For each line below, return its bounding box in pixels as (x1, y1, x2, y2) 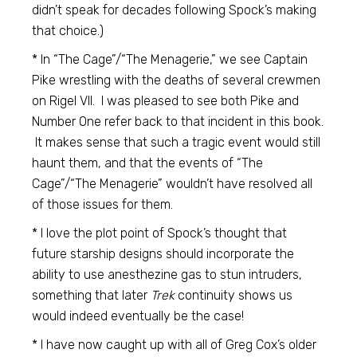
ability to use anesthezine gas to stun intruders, (32, 267, 303, 282)
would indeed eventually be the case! (32, 308, 245, 324)
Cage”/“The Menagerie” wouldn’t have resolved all (32, 176, 313, 191)
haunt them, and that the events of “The (32, 155, 264, 171)
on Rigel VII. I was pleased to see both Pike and (32, 93, 300, 108)
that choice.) (32, 23, 104, 38)
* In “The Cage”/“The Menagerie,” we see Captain (32, 52, 308, 67)
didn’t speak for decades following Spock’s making (32, 2, 317, 18)
